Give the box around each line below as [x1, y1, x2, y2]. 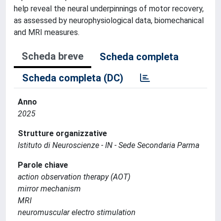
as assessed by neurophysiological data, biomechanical [14, 16, 204, 25]
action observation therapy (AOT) [18, 172, 130, 182]
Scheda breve [22, 50, 83, 62]
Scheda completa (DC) [22, 72, 123, 84]
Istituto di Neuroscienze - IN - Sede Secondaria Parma [18, 141, 199, 150]
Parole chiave [18, 160, 68, 170]
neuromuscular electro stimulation [18, 208, 136, 217]
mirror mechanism [18, 184, 81, 193]
